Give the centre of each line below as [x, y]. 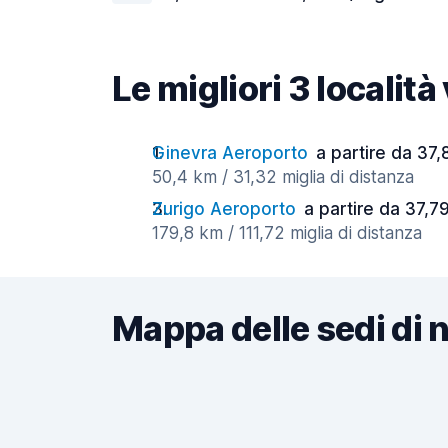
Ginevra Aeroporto [230, 153]
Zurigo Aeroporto [224, 209]
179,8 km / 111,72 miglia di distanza [287, 233]
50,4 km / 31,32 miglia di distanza [283, 177]
